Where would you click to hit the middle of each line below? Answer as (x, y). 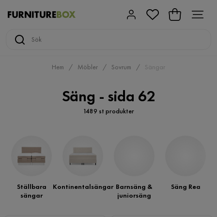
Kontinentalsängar (83, 186)
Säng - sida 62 (108, 96)
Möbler (88, 67)
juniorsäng (134, 195)
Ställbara (31, 186)
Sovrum (121, 67)
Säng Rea (186, 186)
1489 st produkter (108, 111)
